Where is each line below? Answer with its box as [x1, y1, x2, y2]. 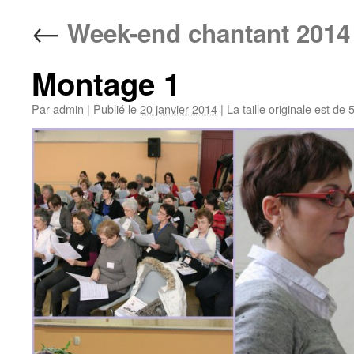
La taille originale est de [224, 100, 348, 117]
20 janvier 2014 [140, 100, 217, 117]
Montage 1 [32, 62, 180, 105]
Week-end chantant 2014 [60, 15, 350, 51]
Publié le [93, 100, 137, 117]
